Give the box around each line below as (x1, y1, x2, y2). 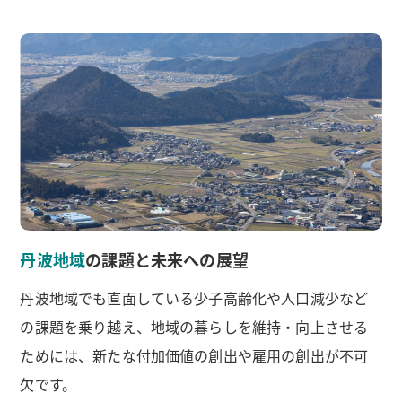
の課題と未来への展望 (85, 248, 249, 272)
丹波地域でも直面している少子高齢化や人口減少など (20, 287, 369, 310)
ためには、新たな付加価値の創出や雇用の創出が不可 (20, 345, 369, 367)
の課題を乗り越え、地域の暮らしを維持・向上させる (20, 316, 369, 338)
